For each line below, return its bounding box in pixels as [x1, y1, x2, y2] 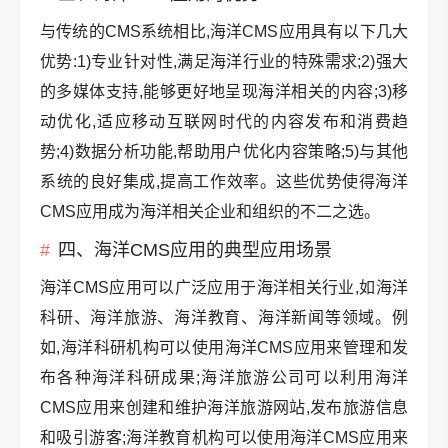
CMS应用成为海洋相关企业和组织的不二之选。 [40, 203, 380, 220]
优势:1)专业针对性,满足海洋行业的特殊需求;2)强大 [40, 53, 408, 70]
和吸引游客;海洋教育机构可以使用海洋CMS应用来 [40, 429, 408, 446]
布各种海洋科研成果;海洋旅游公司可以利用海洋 [40, 369, 408, 386]
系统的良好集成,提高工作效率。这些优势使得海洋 [40, 173, 408, 190]
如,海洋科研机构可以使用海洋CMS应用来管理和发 [40, 339, 408, 356]
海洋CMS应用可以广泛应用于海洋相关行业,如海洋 [40, 279, 408, 296]
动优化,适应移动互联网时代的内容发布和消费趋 [40, 113, 408, 130]
